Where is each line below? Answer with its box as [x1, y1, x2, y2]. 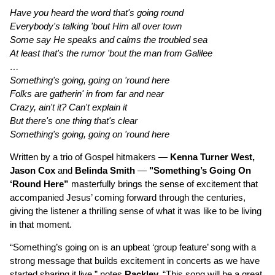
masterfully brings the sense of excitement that [69, 179, 258, 190]
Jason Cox [10, 165, 55, 176]
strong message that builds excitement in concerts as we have [10, 255, 260, 266]
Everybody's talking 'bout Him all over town [10, 21, 182, 32]
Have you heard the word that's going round [10, 7, 184, 18]
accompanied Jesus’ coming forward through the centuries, [10, 192, 246, 203]
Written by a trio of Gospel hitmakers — [10, 152, 170, 163]
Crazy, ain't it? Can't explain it [10, 102, 127, 113]
